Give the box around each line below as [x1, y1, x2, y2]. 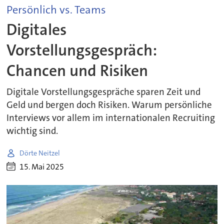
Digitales [6, 19, 67, 40]
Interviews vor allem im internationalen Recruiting [6, 112, 215, 124]
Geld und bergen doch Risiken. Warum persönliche [6, 99, 212, 111]
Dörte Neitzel [19, 148, 60, 157]
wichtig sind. [6, 125, 58, 137]
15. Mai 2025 [19, 161, 64, 172]
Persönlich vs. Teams [6, 2, 106, 17]
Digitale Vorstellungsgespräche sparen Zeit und [6, 86, 201, 98]
